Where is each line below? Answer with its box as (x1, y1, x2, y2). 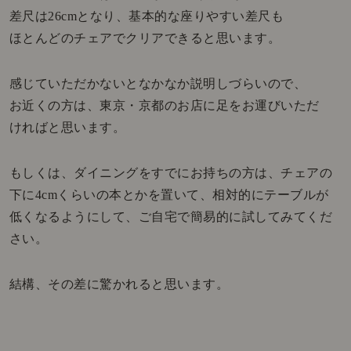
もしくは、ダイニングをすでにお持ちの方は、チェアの (9, 165, 333, 179)
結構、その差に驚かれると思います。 (9, 277, 230, 291)
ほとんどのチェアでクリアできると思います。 (9, 31, 281, 45)
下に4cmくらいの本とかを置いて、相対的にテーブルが (9, 187, 329, 201)
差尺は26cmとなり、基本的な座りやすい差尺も (9, 9, 284, 23)
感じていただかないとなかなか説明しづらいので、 (9, 76, 307, 90)
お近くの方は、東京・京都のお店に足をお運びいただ (9, 98, 320, 112)
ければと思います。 (9, 120, 126, 134)
